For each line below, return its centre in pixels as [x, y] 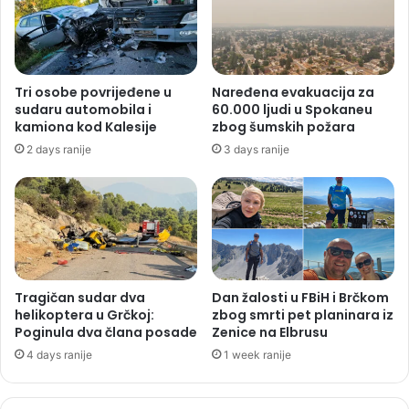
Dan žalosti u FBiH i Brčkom [300, 298]
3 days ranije [257, 150]
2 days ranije [59, 150]
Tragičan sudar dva [80, 298]
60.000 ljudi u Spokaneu [292, 110]
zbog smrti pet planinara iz [303, 315]
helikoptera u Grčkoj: [84, 315]
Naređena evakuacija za [293, 93]
